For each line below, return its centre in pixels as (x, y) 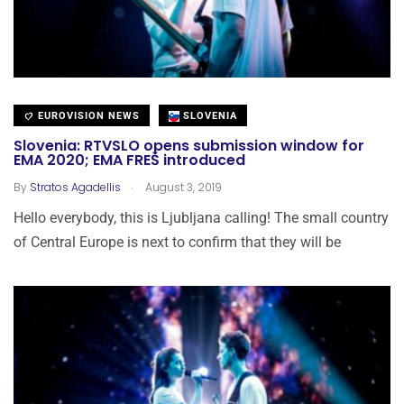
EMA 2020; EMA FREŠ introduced (129, 161)
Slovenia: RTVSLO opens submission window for (189, 146)
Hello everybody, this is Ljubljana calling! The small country (201, 217)
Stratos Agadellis (75, 187)
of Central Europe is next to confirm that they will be (177, 242)
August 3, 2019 (182, 187)
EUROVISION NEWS (87, 115)
